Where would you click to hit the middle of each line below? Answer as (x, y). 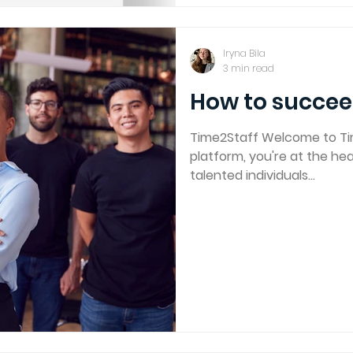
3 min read (249, 68)
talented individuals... (253, 175)
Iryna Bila (244, 54)
